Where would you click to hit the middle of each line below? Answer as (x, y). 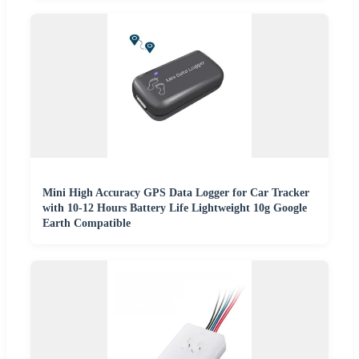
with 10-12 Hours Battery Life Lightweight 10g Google (175, 208)
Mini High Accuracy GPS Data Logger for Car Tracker (176, 193)
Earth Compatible (87, 223)
